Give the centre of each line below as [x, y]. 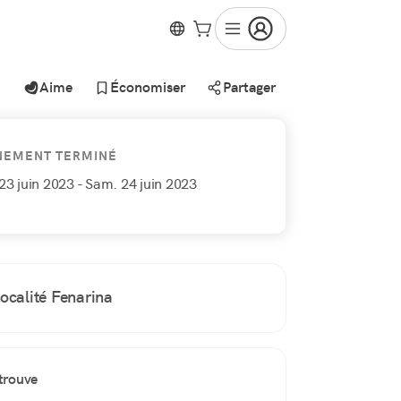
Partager [249, 87]
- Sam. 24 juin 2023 [137, 184]
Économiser [148, 87]
